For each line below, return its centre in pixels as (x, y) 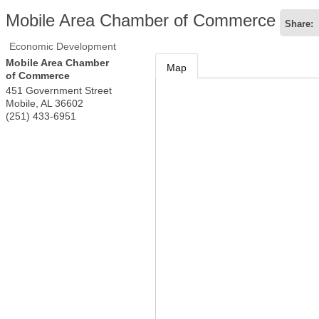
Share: (299, 24)
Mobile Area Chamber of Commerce (141, 20)
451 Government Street (59, 90)
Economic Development (63, 46)
